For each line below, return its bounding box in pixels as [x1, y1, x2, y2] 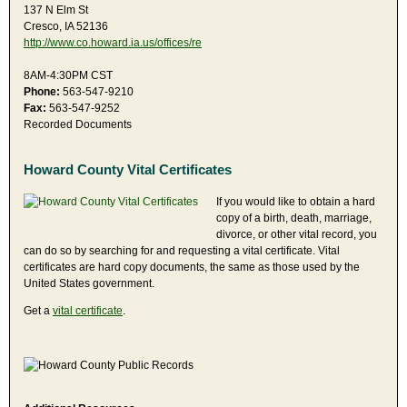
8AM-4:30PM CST [24, 68, 113, 82]
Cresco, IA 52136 [24, 19, 108, 33]
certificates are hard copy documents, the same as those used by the [24, 260, 360, 273]
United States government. [24, 276, 154, 290]
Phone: [24, 84, 60, 98]
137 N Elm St [24, 3, 88, 16]
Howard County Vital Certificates [24, 161, 232, 177]
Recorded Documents [24, 117, 132, 131]
